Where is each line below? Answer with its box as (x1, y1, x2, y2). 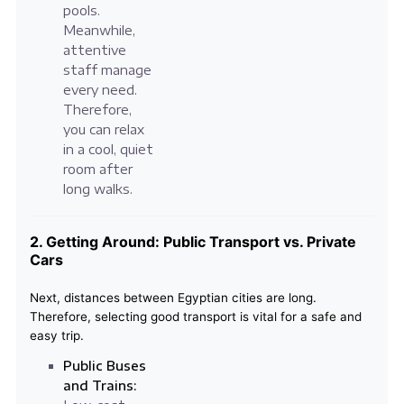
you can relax (62, 122, 144, 138)
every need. (62, 82, 137, 98)
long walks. (62, 181, 133, 197)
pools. (62, 3, 100, 19)
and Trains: (62, 378, 136, 394)
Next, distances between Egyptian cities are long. (29, 290, 317, 306)
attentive (62, 42, 126, 59)
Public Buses (62, 358, 146, 374)
